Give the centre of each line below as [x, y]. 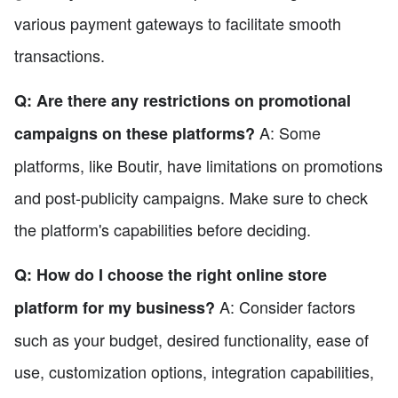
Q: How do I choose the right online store [171, 275]
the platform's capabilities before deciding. [163, 230]
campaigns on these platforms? [135, 134]
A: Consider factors [285, 307]
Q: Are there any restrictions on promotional [183, 101]
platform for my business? [115, 308]
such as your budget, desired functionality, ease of [191, 340]
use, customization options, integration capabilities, [194, 372]
